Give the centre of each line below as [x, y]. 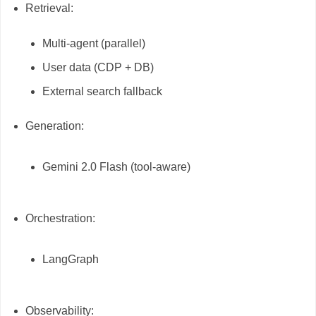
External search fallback [103, 91]
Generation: [54, 126]
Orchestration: [60, 219]
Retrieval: [49, 8]
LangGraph [71, 259]
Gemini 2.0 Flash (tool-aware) [117, 166]
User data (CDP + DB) [98, 67]
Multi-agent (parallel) [94, 43]
